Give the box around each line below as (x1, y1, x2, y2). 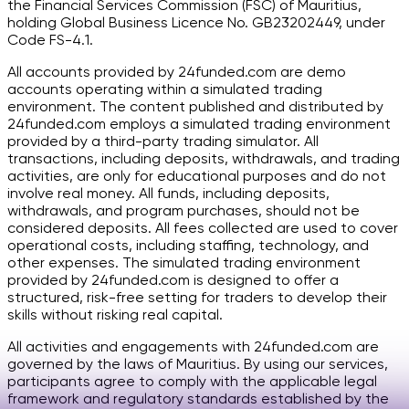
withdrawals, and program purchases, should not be (7, 201, 360, 219)
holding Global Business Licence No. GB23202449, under (7, 13, 385, 31)
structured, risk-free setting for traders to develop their (7, 288, 387, 306)
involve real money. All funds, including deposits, (7, 184, 330, 202)
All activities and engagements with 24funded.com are (7, 337, 379, 355)
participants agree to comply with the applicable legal (7, 372, 377, 390)
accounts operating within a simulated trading (7, 79, 322, 98)
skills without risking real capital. (7, 305, 223, 323)
